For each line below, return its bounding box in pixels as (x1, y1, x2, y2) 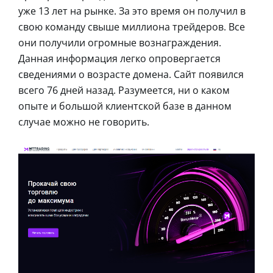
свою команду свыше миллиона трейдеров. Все (18, 19, 245, 34)
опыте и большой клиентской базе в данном (18, 99, 232, 113)
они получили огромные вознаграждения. (18, 35, 221, 49)
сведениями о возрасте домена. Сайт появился (18, 67, 244, 81)
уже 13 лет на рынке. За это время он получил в (18, 4, 246, 18)
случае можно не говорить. (18, 115, 149, 129)
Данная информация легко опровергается (18, 51, 221, 65)
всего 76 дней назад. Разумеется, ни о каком (18, 83, 230, 97)
